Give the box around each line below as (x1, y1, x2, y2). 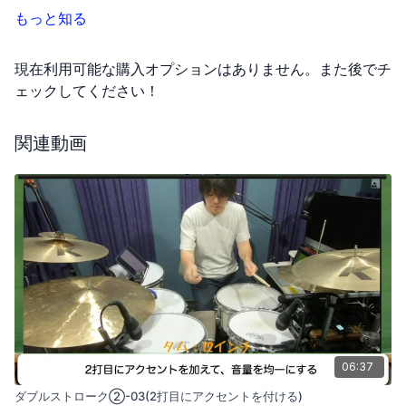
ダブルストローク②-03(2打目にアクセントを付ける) (14, 389, 303, 404)
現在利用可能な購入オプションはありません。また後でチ (14, 60, 391, 79)
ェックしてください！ (14, 82, 159, 101)
